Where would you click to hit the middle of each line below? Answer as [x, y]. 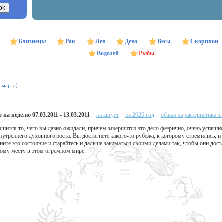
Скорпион [204, 41]
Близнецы [32, 41]
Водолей [108, 53]
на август [108, 115]
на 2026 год [140, 115]
